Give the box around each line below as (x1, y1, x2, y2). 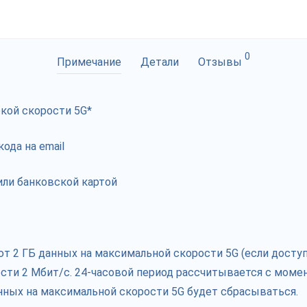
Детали (140, 56, 179, 69)
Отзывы (198, 56, 245, 69)
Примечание (57, 56, 121, 69)
